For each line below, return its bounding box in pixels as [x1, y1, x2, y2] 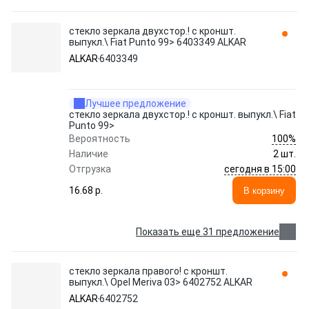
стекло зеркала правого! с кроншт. [69, 266, 228, 277]
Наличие [69, 148, 108, 159]
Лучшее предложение [85, 98, 186, 109]
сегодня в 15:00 [224, 163, 296, 175]
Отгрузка [69, 163, 111, 175]
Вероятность [69, 133, 130, 144]
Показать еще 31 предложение [136, 226, 279, 237]
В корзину [243, 185, 285, 196]
